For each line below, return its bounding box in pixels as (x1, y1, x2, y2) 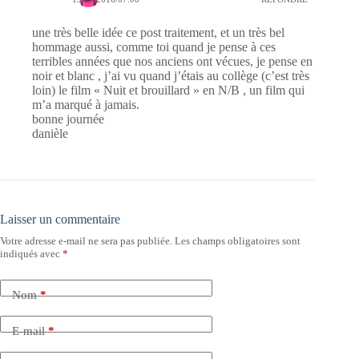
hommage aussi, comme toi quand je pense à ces (32, 39, 276, 54)
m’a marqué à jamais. (32, 97, 139, 111)
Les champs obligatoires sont (175, 234, 301, 247)
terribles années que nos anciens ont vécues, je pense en (32, 54, 313, 68)
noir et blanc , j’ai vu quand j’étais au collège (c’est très (32, 68, 309, 83)
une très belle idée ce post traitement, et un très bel (32, 25, 284, 39)
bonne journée (32, 111, 104, 126)
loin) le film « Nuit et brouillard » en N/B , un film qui (32, 83, 305, 97)
